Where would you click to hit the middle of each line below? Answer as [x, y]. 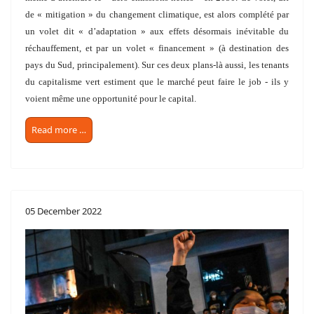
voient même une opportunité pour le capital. [111, 98]
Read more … [59, 129]
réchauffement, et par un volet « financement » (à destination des [157, 48]
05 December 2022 [63, 211]
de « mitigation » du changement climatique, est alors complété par [157, 14]
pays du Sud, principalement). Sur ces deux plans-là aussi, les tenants [157, 64]
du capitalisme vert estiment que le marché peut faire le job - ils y [157, 81]
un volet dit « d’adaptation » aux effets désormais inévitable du [157, 31]
